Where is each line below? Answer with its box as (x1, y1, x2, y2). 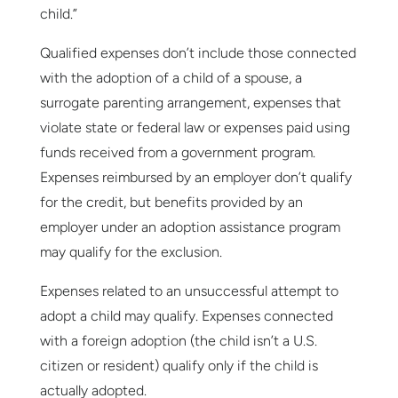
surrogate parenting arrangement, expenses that (39, 94, 341, 112)
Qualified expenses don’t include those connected (39, 44, 356, 62)
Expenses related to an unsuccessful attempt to (39, 283, 338, 300)
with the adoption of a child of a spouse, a (39, 69, 302, 87)
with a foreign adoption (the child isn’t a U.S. (39, 332, 317, 350)
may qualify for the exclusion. (39, 243, 222, 261)
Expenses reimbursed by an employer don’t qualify (39, 169, 352, 187)
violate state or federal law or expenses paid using (39, 119, 350, 137)
